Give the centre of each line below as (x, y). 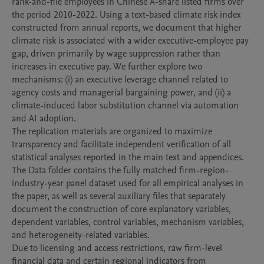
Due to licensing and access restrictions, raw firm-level (117, 248)
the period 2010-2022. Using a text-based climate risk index (126, 15)
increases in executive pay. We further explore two (107, 67)
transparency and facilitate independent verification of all (121, 144)
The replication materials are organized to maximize (112, 131)
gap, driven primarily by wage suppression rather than (116, 54)
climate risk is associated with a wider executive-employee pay (130, 41)
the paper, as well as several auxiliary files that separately (119, 196)
